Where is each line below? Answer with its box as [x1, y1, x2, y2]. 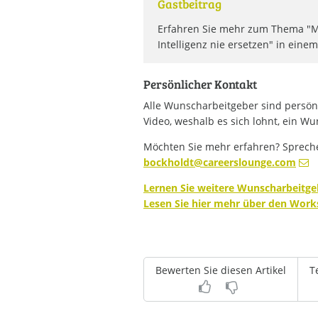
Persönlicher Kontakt [143, 75, 257, 92]
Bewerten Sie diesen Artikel [155, 263, 286, 277]
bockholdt [143, 155, 194, 169]
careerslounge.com [203, 155, 296, 169]
